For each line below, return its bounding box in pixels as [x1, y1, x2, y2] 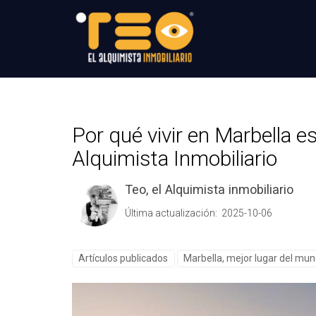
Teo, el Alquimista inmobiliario [125, 182, 293, 197]
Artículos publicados [78, 253, 169, 264]
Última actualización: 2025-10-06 [125, 207, 272, 219]
